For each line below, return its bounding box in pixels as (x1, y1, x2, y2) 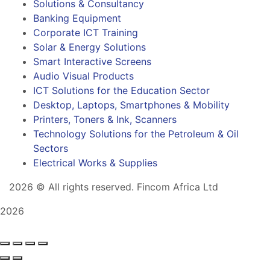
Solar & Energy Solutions (33, 41, 146, 54)
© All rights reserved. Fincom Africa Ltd (33, 181, 218, 193)
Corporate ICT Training (33, 27, 138, 39)
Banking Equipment (33, 12, 121, 25)
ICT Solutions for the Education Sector (33, 84, 210, 97)
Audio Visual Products (33, 70, 134, 83)
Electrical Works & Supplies (33, 157, 157, 169)
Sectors (33, 142, 68, 155)
